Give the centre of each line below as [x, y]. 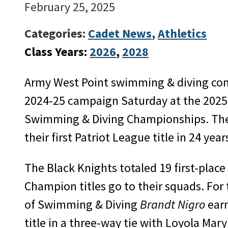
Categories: [56, 34]
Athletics [182, 34]
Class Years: [57, 52]
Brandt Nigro [173, 205]
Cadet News [120, 34]
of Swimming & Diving [82, 205]
